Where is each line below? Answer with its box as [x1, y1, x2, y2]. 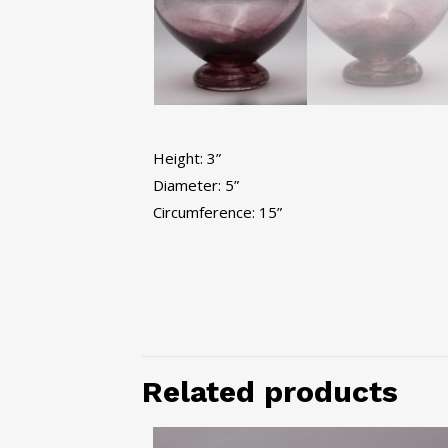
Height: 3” [152, 148, 221, 168]
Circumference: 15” [152, 202, 282, 222]
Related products [142, 374, 398, 409]
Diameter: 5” [152, 175, 239, 195]
